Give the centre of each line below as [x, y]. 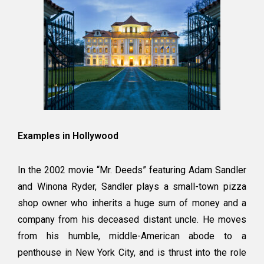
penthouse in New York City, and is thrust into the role [132, 253]
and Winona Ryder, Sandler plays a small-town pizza [132, 187]
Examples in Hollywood [69, 136]
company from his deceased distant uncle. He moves [132, 220]
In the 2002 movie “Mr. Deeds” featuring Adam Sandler [132, 170]
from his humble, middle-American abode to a [132, 236]
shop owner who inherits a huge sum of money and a [132, 203]
